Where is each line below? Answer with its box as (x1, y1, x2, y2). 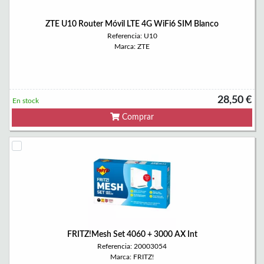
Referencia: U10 (107, 32, 157, 39)
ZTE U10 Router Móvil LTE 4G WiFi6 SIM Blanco (45, 20, 219, 28)
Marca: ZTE (114, 43, 150, 50)
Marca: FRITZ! (110, 253, 154, 260)
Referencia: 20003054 (97, 243, 167, 250)
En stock (12, 97, 39, 104)
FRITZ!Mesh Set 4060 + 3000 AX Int (67, 230, 197, 239)
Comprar (120, 113, 154, 121)
